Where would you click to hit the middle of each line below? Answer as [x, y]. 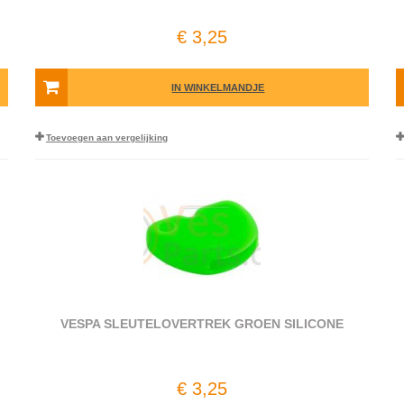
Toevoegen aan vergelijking [106, 138]
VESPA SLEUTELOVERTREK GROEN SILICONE [202, 324]
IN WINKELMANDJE [218, 87]
